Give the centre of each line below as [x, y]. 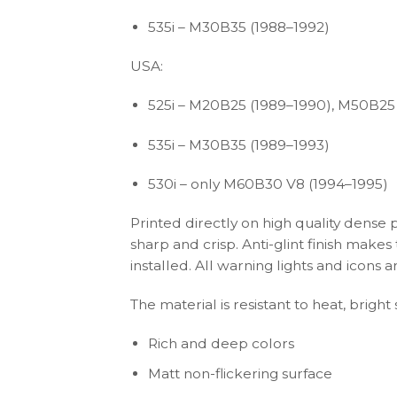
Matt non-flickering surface [241, 373]
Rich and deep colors [222, 344]
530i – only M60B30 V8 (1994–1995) [269, 183]
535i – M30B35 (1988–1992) [239, 27]
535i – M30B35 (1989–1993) [239, 144]
